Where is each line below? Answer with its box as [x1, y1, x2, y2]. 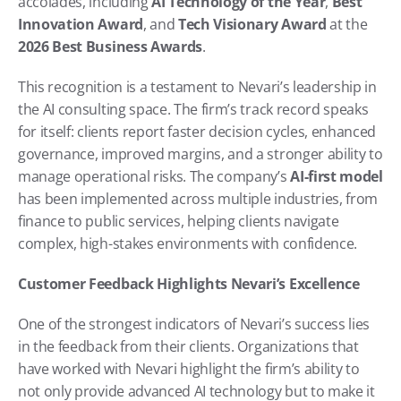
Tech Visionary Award [177, 13, 327, 34]
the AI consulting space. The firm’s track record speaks [18, 98, 369, 119]
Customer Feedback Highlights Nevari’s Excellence [18, 273, 360, 294]
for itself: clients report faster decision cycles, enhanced [18, 121, 377, 141]
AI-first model [290, 166, 383, 186]
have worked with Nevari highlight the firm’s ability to [18, 358, 360, 379]
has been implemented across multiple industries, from [18, 188, 379, 209]
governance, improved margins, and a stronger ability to [18, 143, 383, 164]
